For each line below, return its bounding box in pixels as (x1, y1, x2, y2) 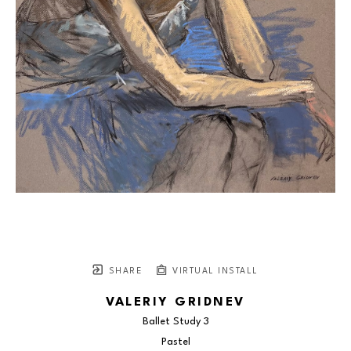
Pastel (161, 337, 190, 348)
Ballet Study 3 (142, 317, 209, 327)
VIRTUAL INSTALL (168, 267, 259, 277)
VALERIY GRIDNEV (106, 296, 245, 309)
